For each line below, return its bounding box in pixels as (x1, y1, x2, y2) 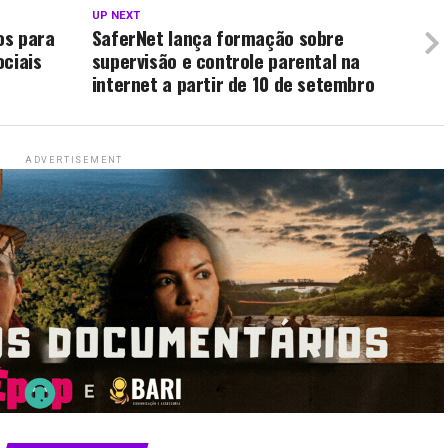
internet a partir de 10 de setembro (91, 69, 375, 99)
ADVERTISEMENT (24, 155, 124, 166)
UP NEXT (91, 9, 140, 23)
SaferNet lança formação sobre (91, 23, 344, 53)
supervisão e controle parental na (91, 46, 361, 76)
